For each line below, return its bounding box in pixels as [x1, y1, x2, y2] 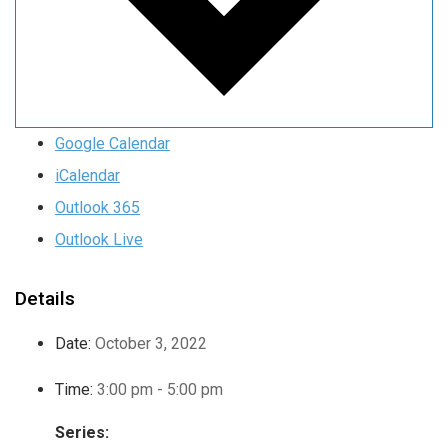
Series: [55, 423, 109, 443]
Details [15, 287, 75, 311]
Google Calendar [55, 134, 170, 154]
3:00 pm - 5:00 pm [97, 380, 223, 400]
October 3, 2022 [95, 334, 207, 354]
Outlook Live [55, 230, 143, 250]
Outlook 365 [55, 198, 140, 218]
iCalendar [55, 166, 120, 186]
